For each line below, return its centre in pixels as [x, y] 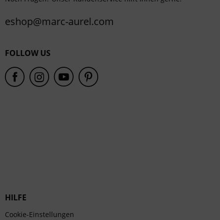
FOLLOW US [28, 53]
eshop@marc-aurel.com [59, 21]
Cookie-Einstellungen [40, 214]
